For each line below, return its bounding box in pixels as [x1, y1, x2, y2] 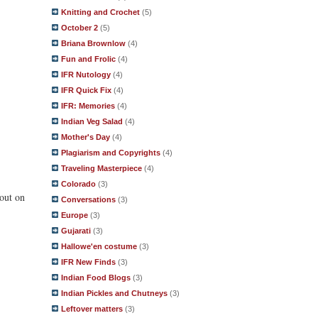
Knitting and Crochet [61, 8, 140, 16]
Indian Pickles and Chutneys [61, 289, 168, 297]
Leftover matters [61, 305, 123, 313]
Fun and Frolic [61, 55, 116, 63]
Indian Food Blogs [61, 273, 131, 282]
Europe [61, 211, 88, 219]
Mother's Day [61, 133, 110, 141]
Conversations [61, 195, 116, 204]
